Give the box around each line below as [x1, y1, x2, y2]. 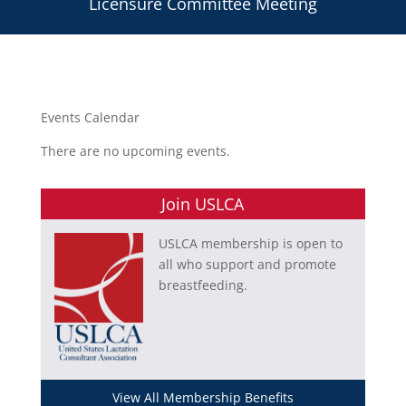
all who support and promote [158, 255, 336, 273]
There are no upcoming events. [40, 141, 230, 159]
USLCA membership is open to [158, 234, 343, 252]
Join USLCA [161, 192, 245, 215]
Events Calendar [40, 108, 140, 126]
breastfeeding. [158, 275, 247, 294]
